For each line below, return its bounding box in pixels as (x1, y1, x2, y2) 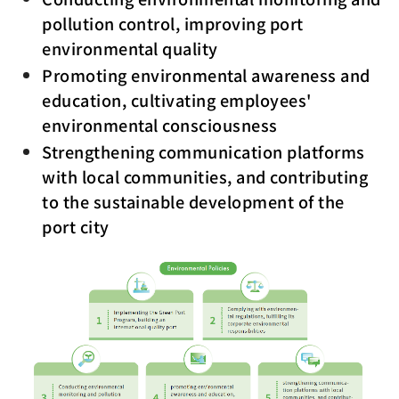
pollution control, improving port (42, 12, 304, 35)
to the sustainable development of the (42, 190, 345, 213)
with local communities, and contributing (42, 165, 369, 188)
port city (42, 215, 110, 238)
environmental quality (42, 37, 218, 60)
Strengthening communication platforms (42, 140, 365, 163)
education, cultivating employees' (42, 88, 312, 111)
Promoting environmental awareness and (42, 63, 370, 86)
